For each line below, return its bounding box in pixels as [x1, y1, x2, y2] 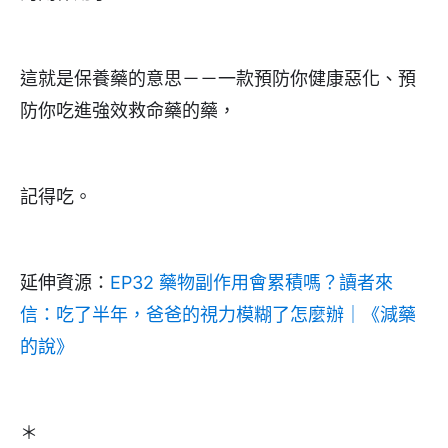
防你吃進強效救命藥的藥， [20, 100, 236, 122]
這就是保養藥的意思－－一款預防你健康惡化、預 [20, 68, 416, 90]
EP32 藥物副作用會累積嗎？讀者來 [110, 272, 393, 294]
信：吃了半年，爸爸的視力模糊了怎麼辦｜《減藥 [20, 304, 416, 326]
